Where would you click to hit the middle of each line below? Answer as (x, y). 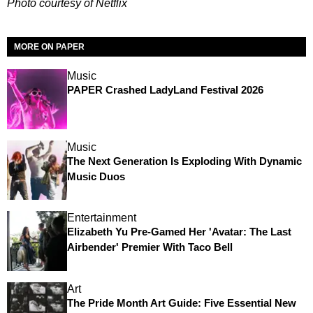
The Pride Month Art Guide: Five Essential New (181, 303)
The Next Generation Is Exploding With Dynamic (184, 161)
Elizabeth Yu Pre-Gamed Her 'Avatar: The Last (179, 232)
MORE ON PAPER (49, 47)
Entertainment (101, 218)
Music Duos (96, 176)
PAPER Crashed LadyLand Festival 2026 (165, 90)
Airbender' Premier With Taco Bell (150, 247)
